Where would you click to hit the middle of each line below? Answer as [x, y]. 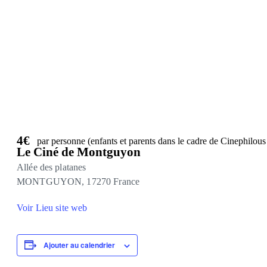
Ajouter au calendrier [79, 245]
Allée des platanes [52, 167]
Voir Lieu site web [52, 207]
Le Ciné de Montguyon [79, 152]
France [127, 181]
